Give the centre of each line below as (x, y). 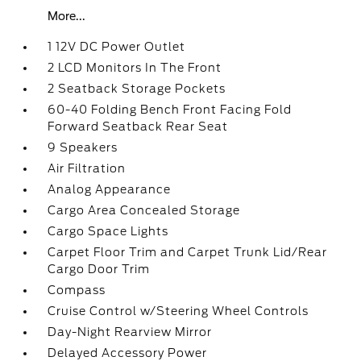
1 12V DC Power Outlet (117, 47)
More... (67, 16)
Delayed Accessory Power (128, 353)
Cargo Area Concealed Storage (144, 210)
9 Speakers (83, 147)
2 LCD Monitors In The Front (135, 68)
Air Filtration (87, 168)
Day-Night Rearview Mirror (130, 332)
